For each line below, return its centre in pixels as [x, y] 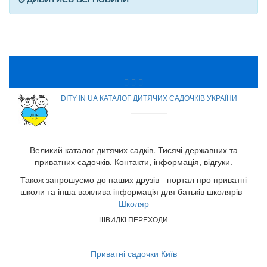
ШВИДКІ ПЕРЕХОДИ [133, 219]
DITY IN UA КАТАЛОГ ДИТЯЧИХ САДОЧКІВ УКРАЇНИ [149, 97]
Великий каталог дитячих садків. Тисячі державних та [133, 150]
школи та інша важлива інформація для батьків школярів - [133, 191]
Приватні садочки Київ [133, 253]
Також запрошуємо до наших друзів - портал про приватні [133, 179]
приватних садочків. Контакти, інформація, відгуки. [133, 162]
